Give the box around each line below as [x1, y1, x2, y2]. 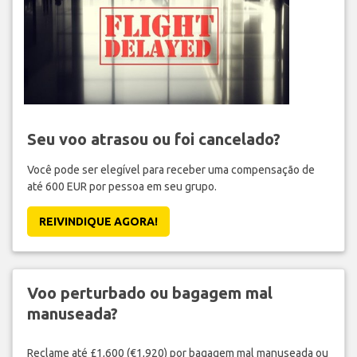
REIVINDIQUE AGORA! [38, 215, 158, 229]
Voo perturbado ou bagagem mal [26, 284, 273, 303]
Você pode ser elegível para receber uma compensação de [26, 163, 315, 177]
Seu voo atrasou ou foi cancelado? [26, 130, 280, 149]
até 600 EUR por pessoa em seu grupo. [26, 180, 217, 194]
